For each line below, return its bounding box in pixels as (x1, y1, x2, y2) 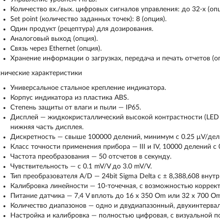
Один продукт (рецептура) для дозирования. (10, 26, 153, 32)
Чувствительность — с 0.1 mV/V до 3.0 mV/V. (10, 163, 152, 170)
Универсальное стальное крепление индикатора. (10, 84, 166, 91)
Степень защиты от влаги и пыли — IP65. (10, 104, 141, 111)
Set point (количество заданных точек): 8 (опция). (10, 16, 166, 23)
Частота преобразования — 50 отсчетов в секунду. (10, 153, 171, 160)
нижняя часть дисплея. (10, 124, 83, 131)
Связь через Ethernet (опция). (10, 45, 102, 52)
